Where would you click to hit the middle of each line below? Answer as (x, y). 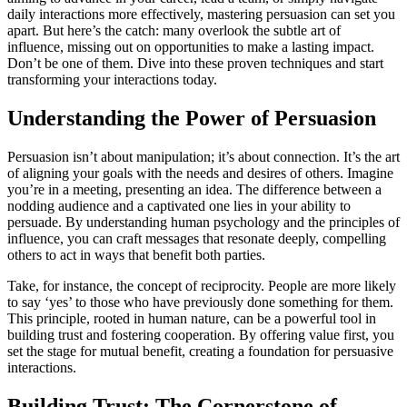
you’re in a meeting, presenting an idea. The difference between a (194, 189)
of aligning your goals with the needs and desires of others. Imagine (200, 173)
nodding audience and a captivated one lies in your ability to (179, 205)
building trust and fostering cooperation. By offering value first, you (201, 334)
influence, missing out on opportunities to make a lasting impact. (191, 47)
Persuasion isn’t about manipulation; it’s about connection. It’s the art (203, 156)
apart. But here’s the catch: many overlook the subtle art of (174, 31)
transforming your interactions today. (112, 80)
